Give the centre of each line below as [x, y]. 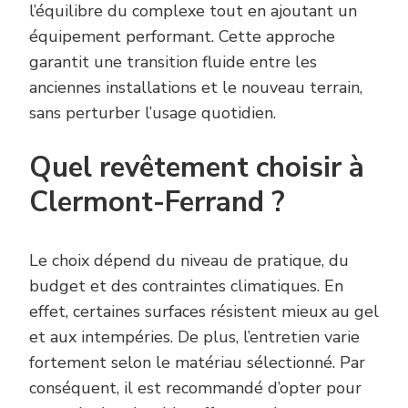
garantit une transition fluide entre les [173, 61]
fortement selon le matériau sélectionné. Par [197, 362]
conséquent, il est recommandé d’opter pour [195, 388]
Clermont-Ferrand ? [157, 202]
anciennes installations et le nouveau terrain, [196, 87]
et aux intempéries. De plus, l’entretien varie [194, 337]
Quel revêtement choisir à [197, 167]
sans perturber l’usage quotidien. [153, 112]
